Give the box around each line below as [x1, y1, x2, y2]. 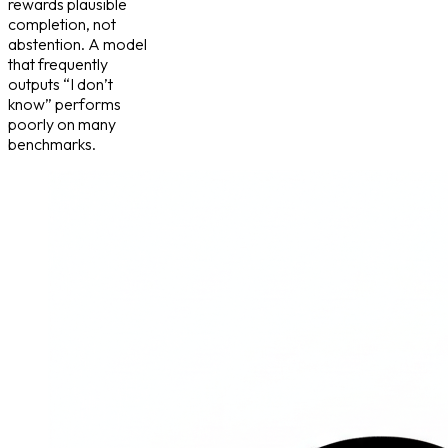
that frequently [8, 53, 108, 74]
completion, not [8, 13, 116, 34]
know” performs [8, 93, 121, 114]
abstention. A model [8, 33, 147, 54]
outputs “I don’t [8, 73, 113, 94]
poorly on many [8, 113, 116, 134]
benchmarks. [8, 133, 96, 154]
